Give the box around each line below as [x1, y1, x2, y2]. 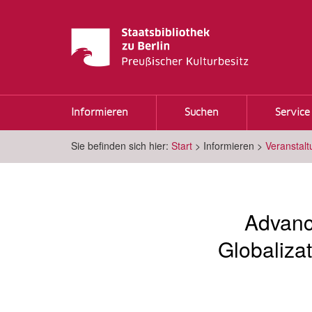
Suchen [185, 108, 219, 118]
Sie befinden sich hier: [71, 139, 169, 153]
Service [275, 108, 310, 118]
